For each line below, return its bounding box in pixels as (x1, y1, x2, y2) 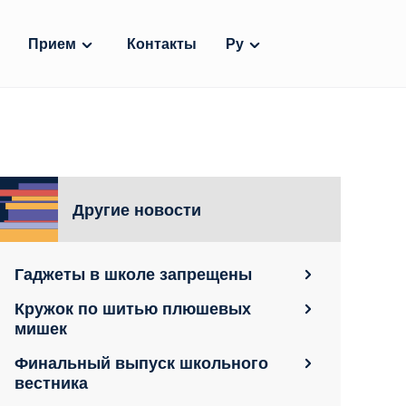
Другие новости (72, 197, 201, 221)
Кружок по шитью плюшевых (14, 295, 251, 320)
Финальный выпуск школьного (14, 350, 268, 374)
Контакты (127, 33, 197, 54)
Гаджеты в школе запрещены (14, 261, 252, 285)
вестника (14, 370, 88, 394)
